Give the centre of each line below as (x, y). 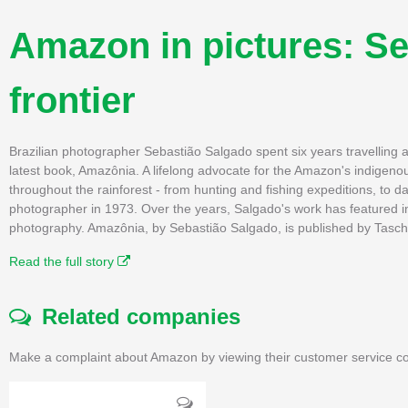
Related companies (136, 316)
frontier (72, 100)
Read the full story (63, 261)
